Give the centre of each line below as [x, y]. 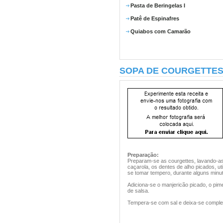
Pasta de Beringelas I [158, 5]
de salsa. [138, 191]
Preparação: [143, 155]
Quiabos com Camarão [161, 31]
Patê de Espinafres [155, 18]
